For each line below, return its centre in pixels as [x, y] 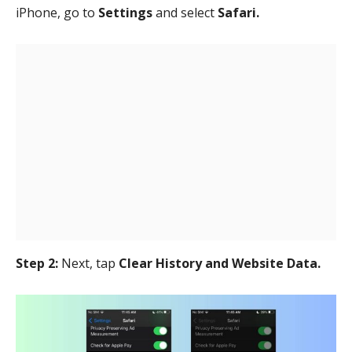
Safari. [238, 13]
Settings [127, 13]
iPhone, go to [57, 13]
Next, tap [88, 263]
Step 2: [37, 263]
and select [187, 13]
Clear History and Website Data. [220, 263]
